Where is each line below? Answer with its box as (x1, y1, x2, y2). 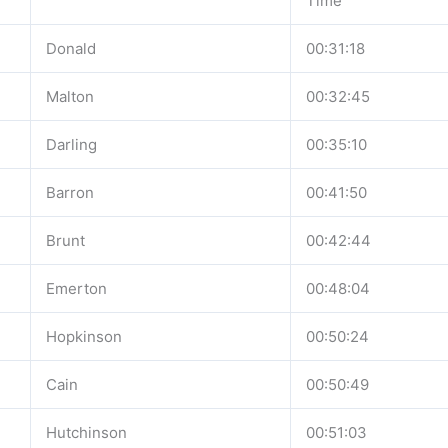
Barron (46, 183, 94, 202)
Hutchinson (46, 423, 127, 442)
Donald (46, 39, 96, 58)
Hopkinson (46, 327, 122, 346)
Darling (46, 135, 97, 154)
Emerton (46, 279, 107, 298)
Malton (46, 87, 94, 106)
